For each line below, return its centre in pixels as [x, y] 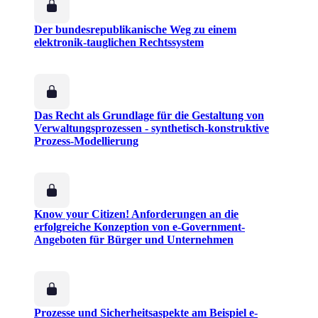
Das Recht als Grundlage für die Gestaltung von [149, 116]
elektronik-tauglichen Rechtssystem [119, 43]
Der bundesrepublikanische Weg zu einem [135, 30]
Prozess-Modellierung [86, 141]
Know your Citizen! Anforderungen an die [136, 214]
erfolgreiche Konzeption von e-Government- [139, 227]
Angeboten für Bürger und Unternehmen [134, 240]
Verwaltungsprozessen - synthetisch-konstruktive [152, 128]
